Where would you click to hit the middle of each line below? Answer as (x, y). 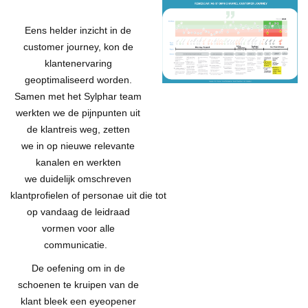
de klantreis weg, (65, 129)
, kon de (115, 46)
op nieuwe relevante (91, 145)
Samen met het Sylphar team (78, 96)
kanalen (54, 162)
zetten (116, 129)
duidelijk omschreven (86, 178)
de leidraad (105, 211)
